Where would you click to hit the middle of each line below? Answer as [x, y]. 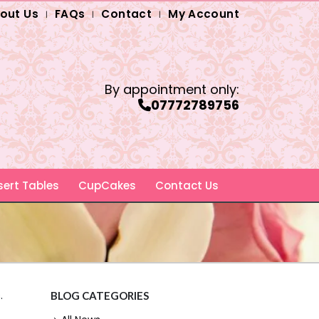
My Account [204, 14]
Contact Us [187, 186]
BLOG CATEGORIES [100, 296]
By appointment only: [172, 89]
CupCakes [107, 186]
